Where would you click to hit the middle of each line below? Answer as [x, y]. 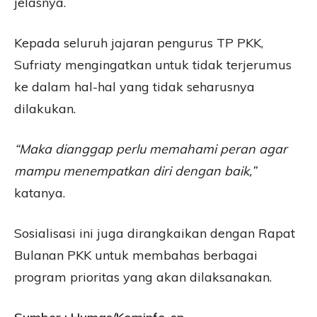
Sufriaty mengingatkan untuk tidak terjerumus [153, 65]
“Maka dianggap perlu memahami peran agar [151, 149]
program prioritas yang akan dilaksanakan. [143, 277]
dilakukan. [45, 109]
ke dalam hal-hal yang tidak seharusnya [134, 87]
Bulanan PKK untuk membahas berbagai [136, 255]
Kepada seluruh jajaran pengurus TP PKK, [139, 43]
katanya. [40, 193]
